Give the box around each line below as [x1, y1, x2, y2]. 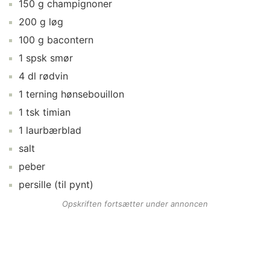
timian [43, 106, 71, 118]
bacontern [47, 34, 93, 46]
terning [26, 88, 58, 100]
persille [19, 178, 51, 190]
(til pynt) [51, 178, 93, 190]
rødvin [39, 70, 68, 82]
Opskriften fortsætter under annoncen [62, 199, 208, 209]
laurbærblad [26, 124, 81, 136]
